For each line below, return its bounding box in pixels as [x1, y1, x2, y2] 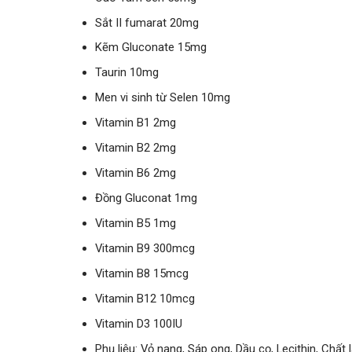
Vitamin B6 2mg [95, 166, 177, 181]
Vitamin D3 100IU [95, 316, 183, 331]
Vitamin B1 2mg [95, 115, 177, 130]
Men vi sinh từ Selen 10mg [95, 90, 231, 105]
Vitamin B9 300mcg [95, 240, 196, 255]
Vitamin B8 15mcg [95, 266, 189, 280]
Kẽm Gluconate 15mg [95, 40, 207, 55]
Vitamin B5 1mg [95, 215, 177, 230]
